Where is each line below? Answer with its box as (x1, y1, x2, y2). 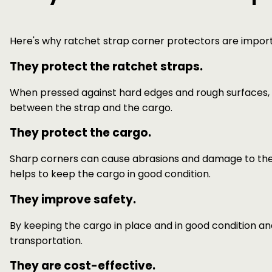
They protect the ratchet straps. (10, 58, 203, 75)
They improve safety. (10, 191, 138, 208)
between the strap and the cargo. (10, 100, 175, 115)
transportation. (10, 233, 83, 248)
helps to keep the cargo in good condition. (10, 167, 211, 182)
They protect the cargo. (10, 124, 151, 141)
